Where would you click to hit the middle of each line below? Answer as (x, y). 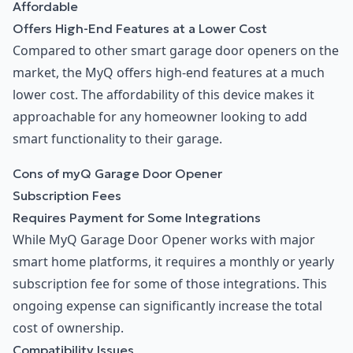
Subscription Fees (67, 195)
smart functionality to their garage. (117, 138)
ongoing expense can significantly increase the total (167, 305)
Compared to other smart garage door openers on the (176, 50)
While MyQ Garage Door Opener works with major (164, 239)
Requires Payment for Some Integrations (137, 217)
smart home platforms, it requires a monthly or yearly (173, 261)
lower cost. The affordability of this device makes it (163, 94)
